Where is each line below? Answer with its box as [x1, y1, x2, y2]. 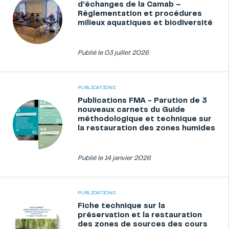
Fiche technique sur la [78, 202, 165, 210]
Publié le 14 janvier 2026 [78, 155, 151, 162]
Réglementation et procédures [78, 10, 202, 17]
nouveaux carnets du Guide [78, 106, 185, 113]
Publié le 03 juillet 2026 [78, 50, 149, 56]
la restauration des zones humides [78, 125, 215, 132]
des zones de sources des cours [78, 221, 208, 228]
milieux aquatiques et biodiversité [78, 19, 213, 27]
